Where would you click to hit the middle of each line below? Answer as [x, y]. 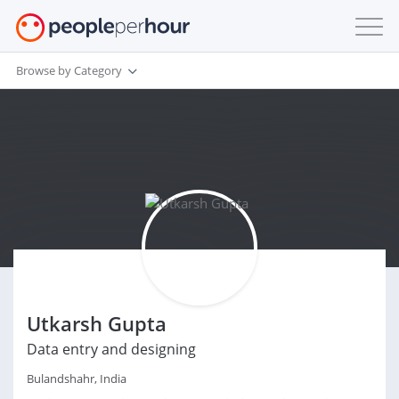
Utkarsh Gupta [97, 323]
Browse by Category [69, 70]
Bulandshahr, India [77, 379]
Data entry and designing [111, 349]
